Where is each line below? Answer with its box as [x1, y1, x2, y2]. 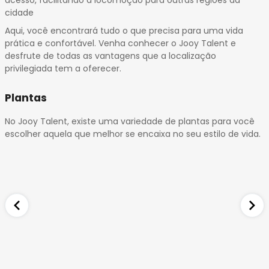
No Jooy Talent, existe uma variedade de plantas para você [5, 115, 255, 127]
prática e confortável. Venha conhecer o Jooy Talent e [5, 37, 236, 50]
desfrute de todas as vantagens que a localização [5, 50, 216, 62]
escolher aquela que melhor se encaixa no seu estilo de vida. [5, 127, 261, 140]
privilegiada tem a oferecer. [5, 62, 121, 75]
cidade [5, 7, 34, 19]
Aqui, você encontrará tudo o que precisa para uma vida [5, 25, 243, 37]
